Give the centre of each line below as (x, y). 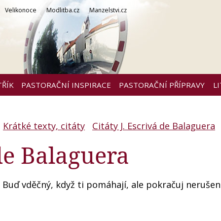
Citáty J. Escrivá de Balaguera (154, 126)
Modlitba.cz (63, 10)
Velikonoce (21, 10)
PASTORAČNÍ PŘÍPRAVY (162, 85)
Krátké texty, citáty (44, 126)
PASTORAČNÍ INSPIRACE (66, 85)
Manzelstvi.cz (108, 10)
